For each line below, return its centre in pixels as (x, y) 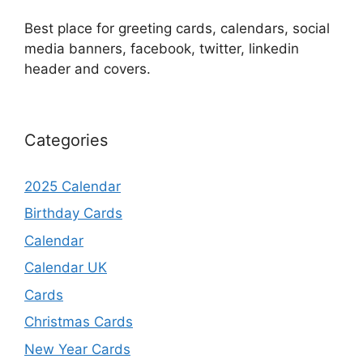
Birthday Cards (73, 214)
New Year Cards (77, 349)
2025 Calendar (73, 186)
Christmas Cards (79, 322)
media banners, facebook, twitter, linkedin (162, 48)
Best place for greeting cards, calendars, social (177, 28)
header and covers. (88, 68)
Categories (66, 140)
